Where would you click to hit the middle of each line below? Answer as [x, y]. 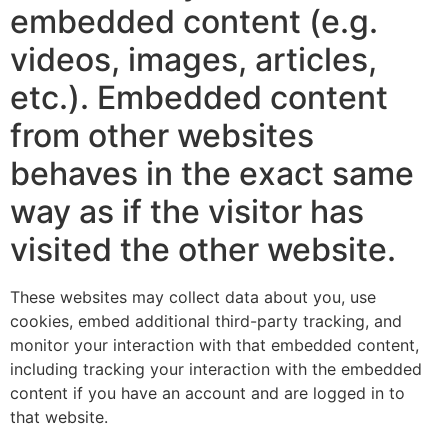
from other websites [162, 135]
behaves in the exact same [212, 173]
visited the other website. [203, 249]
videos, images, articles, [193, 59]
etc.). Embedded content [199, 97]
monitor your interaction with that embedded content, [214, 344]
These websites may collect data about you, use [193, 296]
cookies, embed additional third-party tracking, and [206, 320]
